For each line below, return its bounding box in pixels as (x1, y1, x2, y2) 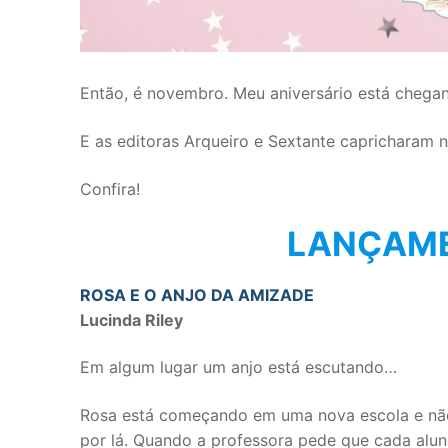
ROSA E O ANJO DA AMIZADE (80, 284, 314, 305)
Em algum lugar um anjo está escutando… (80, 357, 397, 378)
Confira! (80, 178, 140, 199)
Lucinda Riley (80, 309, 183, 330)
